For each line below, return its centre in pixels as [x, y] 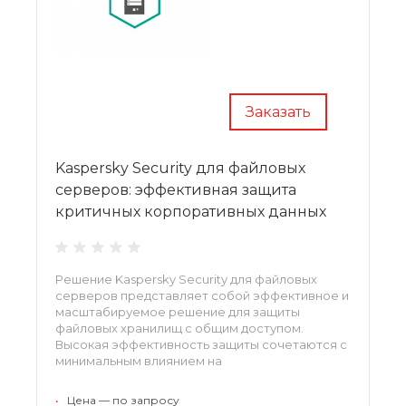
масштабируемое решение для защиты [178, 311]
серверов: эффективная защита [176, 189]
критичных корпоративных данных [191, 211]
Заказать [278, 111]
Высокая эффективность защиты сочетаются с [201, 344]
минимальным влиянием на [139, 360]
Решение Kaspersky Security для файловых [186, 279]
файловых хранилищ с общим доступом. [179, 328]
